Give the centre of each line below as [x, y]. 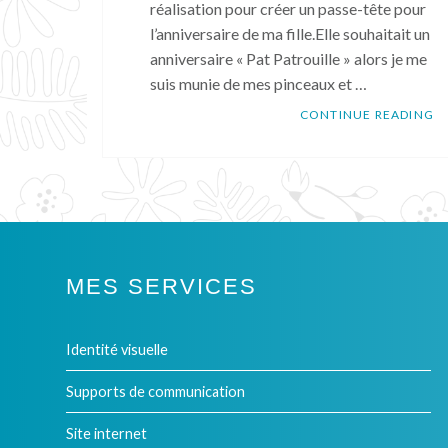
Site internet [106, 433]
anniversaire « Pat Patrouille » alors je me [288, 58]
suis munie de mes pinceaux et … [258, 83]
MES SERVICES [161, 286]
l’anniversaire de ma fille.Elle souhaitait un [290, 33]
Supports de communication [155, 391]
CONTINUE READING [366, 114]
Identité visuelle [117, 349]
